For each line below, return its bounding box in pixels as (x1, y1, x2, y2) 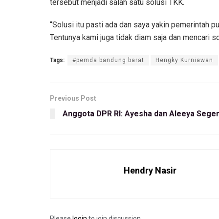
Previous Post (50, 94, 96, 102)
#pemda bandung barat (72, 56, 144, 64)
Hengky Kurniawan (155, 56, 213, 64)
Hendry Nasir (124, 165, 176, 175)
